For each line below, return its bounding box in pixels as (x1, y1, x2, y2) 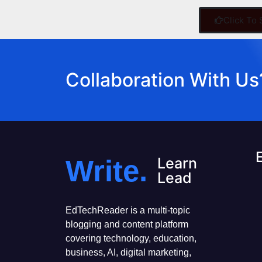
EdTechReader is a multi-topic (65, 205, 190, 215)
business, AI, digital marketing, (65, 247, 191, 257)
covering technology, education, (65, 233, 196, 243)
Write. (65, 154, 147, 188)
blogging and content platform (65, 219, 188, 229)
